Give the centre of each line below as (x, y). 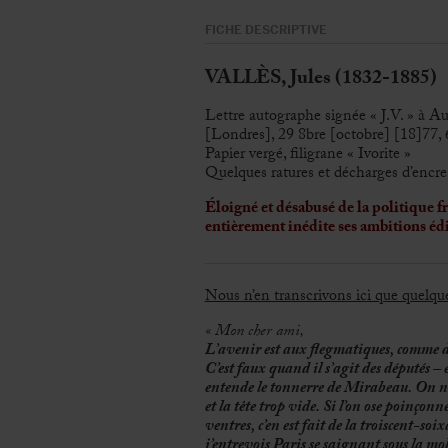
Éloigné (231, 209)
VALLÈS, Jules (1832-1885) (320, 79)
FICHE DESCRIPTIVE (265, 29)
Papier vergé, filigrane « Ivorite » (307, 155)
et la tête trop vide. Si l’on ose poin (309, 409)
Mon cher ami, (257, 333)
